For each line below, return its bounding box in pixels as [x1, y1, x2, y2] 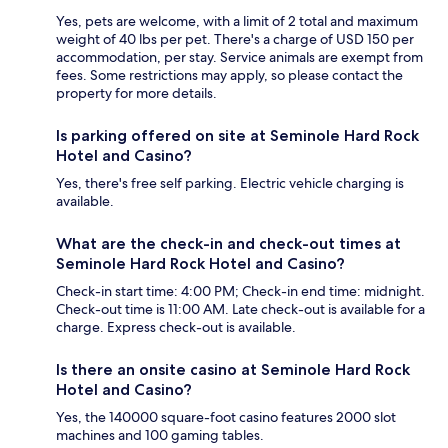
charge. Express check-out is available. [56, 317, 296, 336]
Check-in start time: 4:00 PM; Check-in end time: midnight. [56, 281, 425, 300]
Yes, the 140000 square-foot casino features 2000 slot [56, 407, 396, 426]
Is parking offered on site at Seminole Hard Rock [56, 125, 419, 145]
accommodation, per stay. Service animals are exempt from [56, 47, 423, 66]
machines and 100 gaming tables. [56, 425, 264, 444]
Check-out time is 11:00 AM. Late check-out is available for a [56, 299, 425, 318]
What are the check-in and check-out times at [56, 233, 401, 253]
